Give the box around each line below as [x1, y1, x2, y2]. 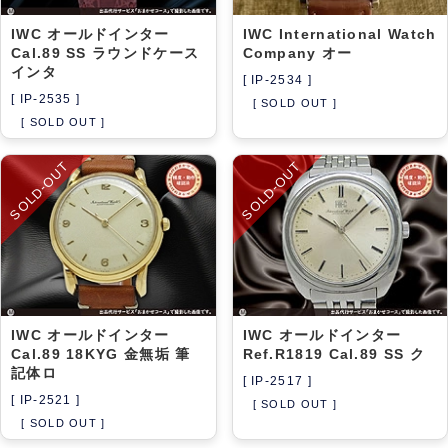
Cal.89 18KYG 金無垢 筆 [11, 345, 191, 362]
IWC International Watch [242, 25, 437, 42]
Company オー [242, 44, 353, 61]
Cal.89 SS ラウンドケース [11, 44, 200, 61]
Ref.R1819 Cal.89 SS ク [242, 345, 425, 362]
